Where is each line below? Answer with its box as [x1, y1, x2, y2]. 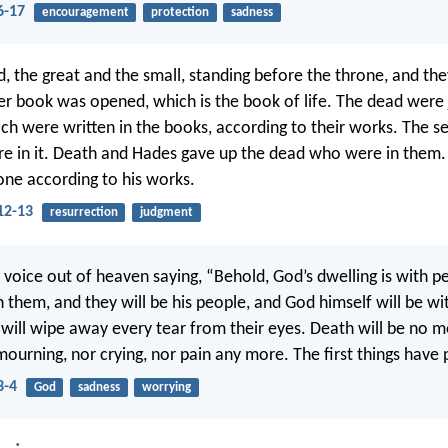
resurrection [49, 206, 118, 220]
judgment [139, 206, 193, 220]
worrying [141, 380, 191, 394]
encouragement [41, 5, 129, 19]
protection [150, 5, 209, 19]
